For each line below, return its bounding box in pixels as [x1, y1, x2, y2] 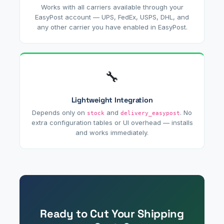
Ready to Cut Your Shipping [40, 206, 184, 220]
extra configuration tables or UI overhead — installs [31, 118, 193, 126]
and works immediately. [75, 128, 148, 136]
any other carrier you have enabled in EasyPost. [36, 22, 187, 31]
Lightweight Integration [71, 95, 153, 104]
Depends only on [32, 108, 87, 116]
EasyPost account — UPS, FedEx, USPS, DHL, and [35, 12, 189, 21]
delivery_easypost [120, 109, 180, 116]
